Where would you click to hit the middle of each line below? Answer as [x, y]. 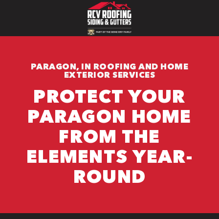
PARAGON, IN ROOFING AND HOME [109, 66]
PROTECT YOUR [109, 96]
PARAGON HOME [109, 116]
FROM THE [109, 136]
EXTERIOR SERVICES [109, 75]
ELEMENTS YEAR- [109, 156]
